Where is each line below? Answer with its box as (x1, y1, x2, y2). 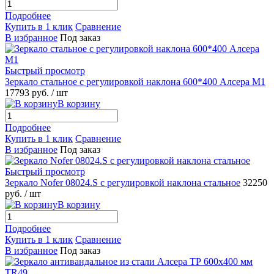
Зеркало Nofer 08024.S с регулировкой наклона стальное (5, 177, 240, 188)
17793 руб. (5, 87, 51, 98)
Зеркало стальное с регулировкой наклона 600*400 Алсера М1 (5, 76, 265, 87)
